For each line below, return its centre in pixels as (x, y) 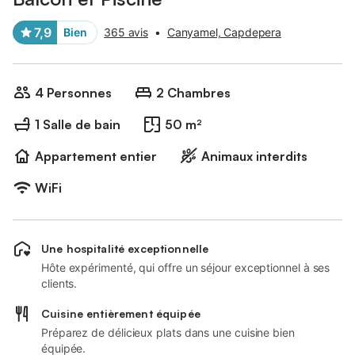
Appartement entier (96, 156)
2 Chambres (193, 93)
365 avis (126, 32)
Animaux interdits (254, 156)
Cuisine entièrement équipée (121, 313)
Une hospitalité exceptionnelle (125, 248)
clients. (59, 283)
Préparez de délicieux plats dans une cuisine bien (168, 332)
